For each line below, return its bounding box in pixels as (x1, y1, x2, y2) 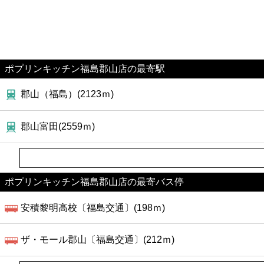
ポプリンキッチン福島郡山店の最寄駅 (5, 63, 165, 74)
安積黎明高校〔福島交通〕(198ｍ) (21, 202, 166, 213)
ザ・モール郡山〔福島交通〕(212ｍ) (21, 235, 175, 245)
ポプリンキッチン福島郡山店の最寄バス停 (5, 176, 184, 187)
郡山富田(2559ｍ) (21, 121, 95, 131)
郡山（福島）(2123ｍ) (21, 89, 114, 100)
